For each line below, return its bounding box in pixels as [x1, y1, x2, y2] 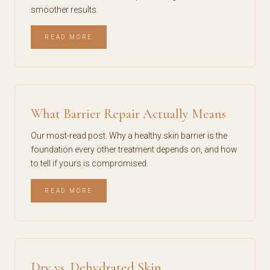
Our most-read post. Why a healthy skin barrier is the [31, 131, 227, 140]
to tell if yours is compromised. [31, 159, 148, 168]
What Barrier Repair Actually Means [31, 106, 226, 122]
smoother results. [31, 5, 98, 14]
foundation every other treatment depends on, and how [31, 145, 237, 154]
